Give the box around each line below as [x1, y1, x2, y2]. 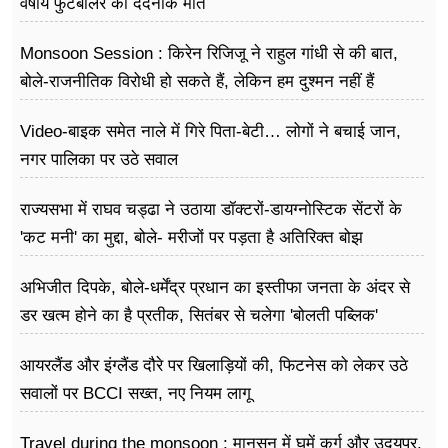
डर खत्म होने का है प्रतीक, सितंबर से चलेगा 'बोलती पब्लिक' [20, 306, 378, 326]
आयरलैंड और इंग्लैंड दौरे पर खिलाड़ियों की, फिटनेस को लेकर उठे [20, 356, 408, 376]
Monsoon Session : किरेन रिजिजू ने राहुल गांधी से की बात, [20, 44, 398, 64]
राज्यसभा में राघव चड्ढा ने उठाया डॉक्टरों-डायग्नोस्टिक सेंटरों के [20, 200, 402, 220]
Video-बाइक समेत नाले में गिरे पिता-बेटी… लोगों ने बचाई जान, [20, 122, 401, 142]
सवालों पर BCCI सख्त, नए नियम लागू [20, 384, 251, 404]
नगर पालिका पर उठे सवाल [20, 150, 178, 170]
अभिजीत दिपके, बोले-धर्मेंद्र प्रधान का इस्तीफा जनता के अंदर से [20, 278, 410, 298]
